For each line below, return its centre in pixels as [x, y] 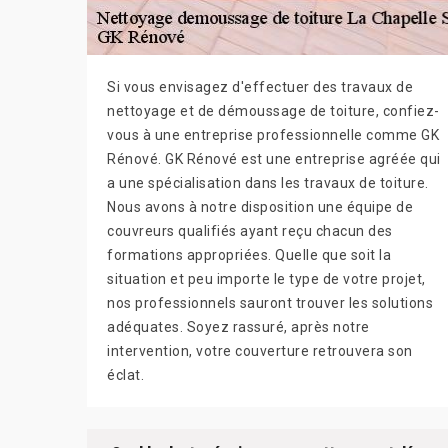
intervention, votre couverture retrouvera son [260, 351]
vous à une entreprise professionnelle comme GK [273, 135]
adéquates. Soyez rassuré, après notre [238, 327]
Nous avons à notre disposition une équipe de [260, 207]
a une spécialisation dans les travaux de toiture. [268, 183]
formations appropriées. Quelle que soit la [249, 255]
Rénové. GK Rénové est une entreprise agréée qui [274, 159]
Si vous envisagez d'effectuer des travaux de [260, 87]
